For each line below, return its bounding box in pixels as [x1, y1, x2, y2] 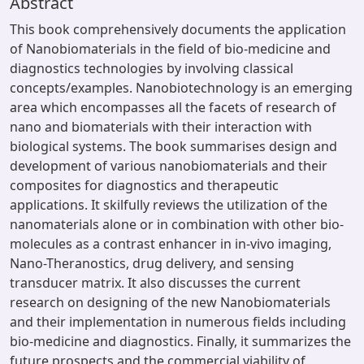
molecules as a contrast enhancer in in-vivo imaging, [10, 235, 331, 253]
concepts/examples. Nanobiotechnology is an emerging [10, 79, 353, 97]
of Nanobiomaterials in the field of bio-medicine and [10, 40, 331, 58]
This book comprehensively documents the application [10, 20, 346, 38]
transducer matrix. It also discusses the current [10, 274, 301, 292]
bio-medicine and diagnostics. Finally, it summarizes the [10, 332, 351, 350]
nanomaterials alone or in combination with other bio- [10, 215, 344, 233]
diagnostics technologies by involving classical [10, 59, 293, 77]
